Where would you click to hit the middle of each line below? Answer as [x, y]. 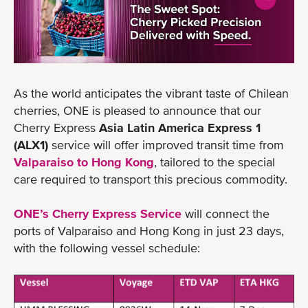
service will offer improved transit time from [166, 144]
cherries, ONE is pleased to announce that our [137, 110]
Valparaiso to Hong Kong [84, 162]
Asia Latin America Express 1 [180, 127]
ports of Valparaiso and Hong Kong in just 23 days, [149, 230]
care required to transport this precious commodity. [151, 179]
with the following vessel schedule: [110, 247]
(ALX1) [31, 144]
